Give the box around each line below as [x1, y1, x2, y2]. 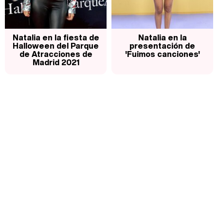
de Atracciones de [19, 48, 92, 60]
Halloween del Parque [13, 40, 99, 52]
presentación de [129, 40, 195, 52]
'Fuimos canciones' [125, 48, 200, 60]
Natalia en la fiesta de [12, 32, 99, 44]
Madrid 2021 [32, 56, 79, 69]
